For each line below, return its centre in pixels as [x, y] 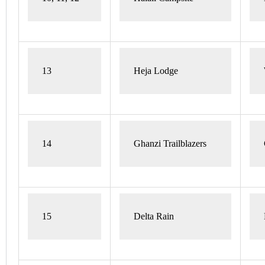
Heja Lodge [157, 71]
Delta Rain [154, 216]
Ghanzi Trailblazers [170, 143]
